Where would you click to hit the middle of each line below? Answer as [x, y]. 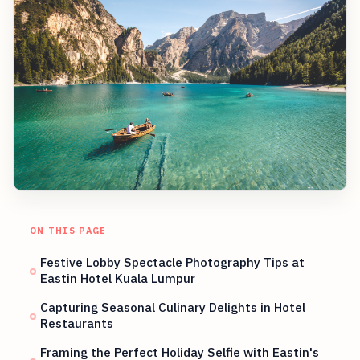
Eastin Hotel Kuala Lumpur [118, 278]
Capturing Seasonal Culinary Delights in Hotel [173, 307]
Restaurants [77, 323]
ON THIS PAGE [68, 231]
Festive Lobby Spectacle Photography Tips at [173, 262]
